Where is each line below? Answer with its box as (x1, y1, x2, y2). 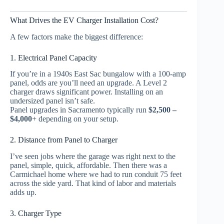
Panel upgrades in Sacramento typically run (10, 105, 148, 114)
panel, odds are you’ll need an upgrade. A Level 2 (10, 78, 167, 87)
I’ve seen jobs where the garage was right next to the (10, 152, 175, 161)
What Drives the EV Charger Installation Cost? (10, 15, 158, 24)
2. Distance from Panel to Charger (10, 135, 117, 144)
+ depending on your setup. (32, 114, 118, 123)
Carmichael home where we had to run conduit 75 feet (10, 170, 181, 179)
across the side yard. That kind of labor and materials (10, 179, 176, 188)
